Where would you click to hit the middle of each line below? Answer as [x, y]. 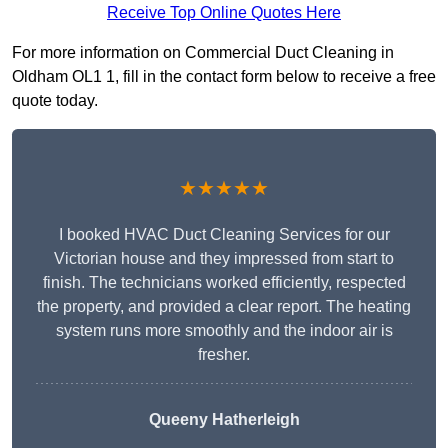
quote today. [55, 101]
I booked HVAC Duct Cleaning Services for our [224, 235]
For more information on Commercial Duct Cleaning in [203, 53]
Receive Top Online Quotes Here [224, 13]
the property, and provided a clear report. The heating [224, 307]
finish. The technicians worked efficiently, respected [224, 283]
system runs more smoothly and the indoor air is [224, 331]
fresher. [224, 355]
